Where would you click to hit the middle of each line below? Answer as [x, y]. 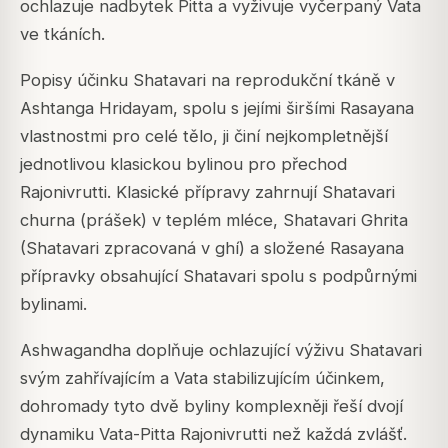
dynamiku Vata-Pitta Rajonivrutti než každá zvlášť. [213, 434]
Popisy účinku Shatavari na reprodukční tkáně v [207, 80]
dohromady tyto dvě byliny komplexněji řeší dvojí [211, 406]
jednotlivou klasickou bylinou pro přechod [183, 164]
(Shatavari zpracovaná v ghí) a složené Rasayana [212, 248]
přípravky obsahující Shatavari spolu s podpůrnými [218, 276]
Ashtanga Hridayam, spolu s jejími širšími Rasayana [217, 108]
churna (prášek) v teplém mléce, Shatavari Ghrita [214, 220]
